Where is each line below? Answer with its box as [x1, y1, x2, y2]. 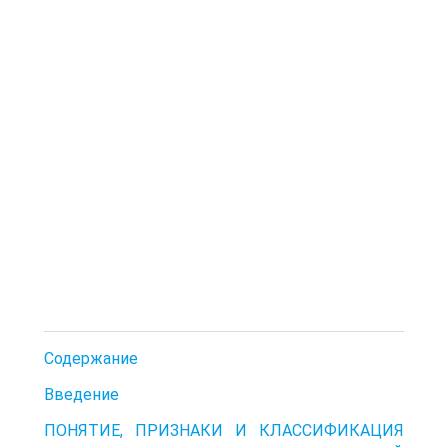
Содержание [44, 348, 138, 368]
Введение [44, 384, 119, 404]
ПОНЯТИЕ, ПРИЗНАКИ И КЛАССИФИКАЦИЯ [44, 420, 404, 440]
